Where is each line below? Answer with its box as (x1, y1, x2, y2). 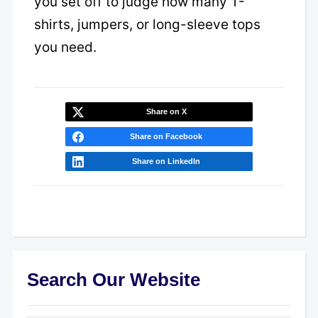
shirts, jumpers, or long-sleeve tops (33, 16, 261, 33)
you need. (33, 38, 97, 55)
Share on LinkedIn (132, 156, 201, 165)
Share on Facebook (130, 131, 203, 141)
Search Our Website (26, 268, 200, 290)
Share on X (146, 106, 187, 116)
